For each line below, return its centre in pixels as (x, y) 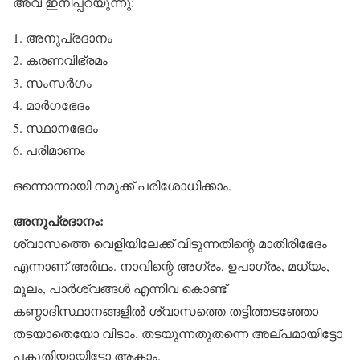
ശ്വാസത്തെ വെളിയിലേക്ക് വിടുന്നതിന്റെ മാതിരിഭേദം (170, 243)
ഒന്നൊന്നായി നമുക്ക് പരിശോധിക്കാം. (122, 185)
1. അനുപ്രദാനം (63, 37)
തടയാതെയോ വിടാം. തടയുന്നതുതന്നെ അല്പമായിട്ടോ (178, 333)
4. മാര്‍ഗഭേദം (51, 105)
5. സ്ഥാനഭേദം (55, 127)
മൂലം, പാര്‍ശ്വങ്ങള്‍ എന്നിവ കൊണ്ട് (120, 288)
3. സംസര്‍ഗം (52, 82)
